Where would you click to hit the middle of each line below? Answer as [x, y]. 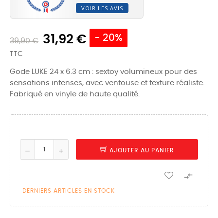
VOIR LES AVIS [102, 8]
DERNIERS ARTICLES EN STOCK [69, 191]
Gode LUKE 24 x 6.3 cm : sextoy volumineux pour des [103, 72]
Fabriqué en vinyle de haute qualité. [75, 94]
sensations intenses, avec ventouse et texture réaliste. [107, 83]
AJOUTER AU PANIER [142, 151]
